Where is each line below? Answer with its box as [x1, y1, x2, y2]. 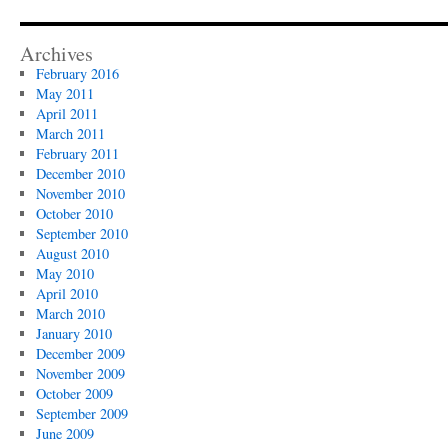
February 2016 [35, 64, 119, 83]
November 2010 [35, 184, 125, 203]
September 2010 [35, 224, 128, 243]
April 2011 [35, 104, 98, 123]
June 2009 [35, 424, 94, 443]
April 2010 [35, 284, 98, 303]
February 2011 [35, 144, 119, 163]
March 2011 [35, 124, 105, 143]
